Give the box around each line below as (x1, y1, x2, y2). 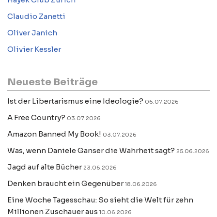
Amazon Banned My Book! (7, 129, 101, 139)
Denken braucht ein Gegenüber (7, 178, 124, 188)
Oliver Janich (7, 28, 57, 37)
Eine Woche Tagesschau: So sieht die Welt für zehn (7, 195, 193, 204)
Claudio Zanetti (7, 11, 65, 21)
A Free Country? (7, 112, 65, 122)
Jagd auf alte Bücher (7, 162, 82, 171)
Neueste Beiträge (7, 76, 98, 88)
